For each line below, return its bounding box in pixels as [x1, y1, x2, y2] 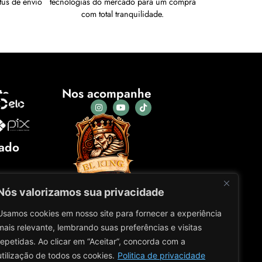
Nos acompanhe [62, 85, 151, 103]
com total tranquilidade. [81, 8, 164, 20]
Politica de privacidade [118, 250, 205, 260]
